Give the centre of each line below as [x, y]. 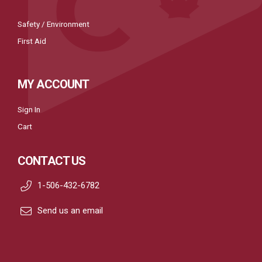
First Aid [32, 41]
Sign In [29, 109]
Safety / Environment [54, 24]
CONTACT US [52, 161]
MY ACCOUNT [54, 84]
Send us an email [70, 211]
